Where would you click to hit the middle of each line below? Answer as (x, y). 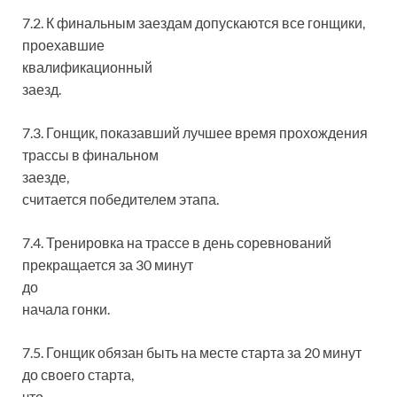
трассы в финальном (90, 155)
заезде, (46, 177)
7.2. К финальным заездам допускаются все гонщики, (194, 23)
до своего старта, (78, 374)
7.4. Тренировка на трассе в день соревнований (177, 242)
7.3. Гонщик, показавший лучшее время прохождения (195, 132)
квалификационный (87, 67)
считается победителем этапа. (121, 199)
